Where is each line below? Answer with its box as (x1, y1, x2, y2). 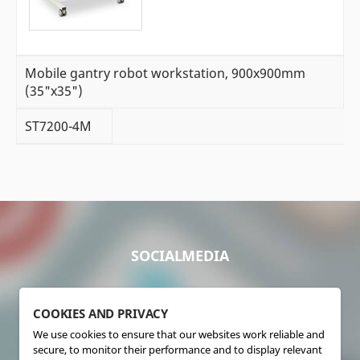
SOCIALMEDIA (131, 246, 229, 266)
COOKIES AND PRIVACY (33, 305, 169, 323)
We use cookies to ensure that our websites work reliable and (33, 327, 325, 342)
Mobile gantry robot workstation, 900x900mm (25, 64, 305, 83)
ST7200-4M (25, 117, 92, 136)
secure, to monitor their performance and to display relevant (33, 342, 322, 358)
